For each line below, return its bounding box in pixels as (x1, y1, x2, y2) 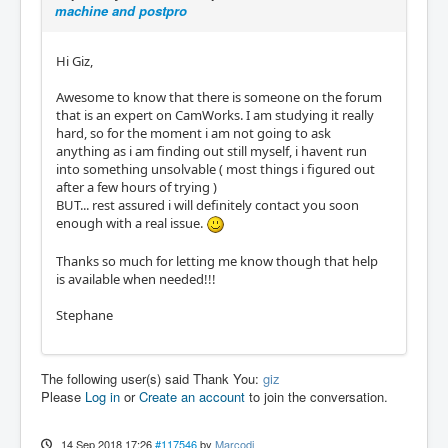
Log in (85, 386, 120, 406)
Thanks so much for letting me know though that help (56, 251, 378, 270)
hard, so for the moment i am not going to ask (56, 123, 331, 142)
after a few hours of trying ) (56, 177, 217, 196)
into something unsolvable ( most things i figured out (56, 159, 375, 178)
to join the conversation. (245, 386, 388, 406)
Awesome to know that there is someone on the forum (56, 87, 382, 106)
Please (41, 386, 85, 406)
